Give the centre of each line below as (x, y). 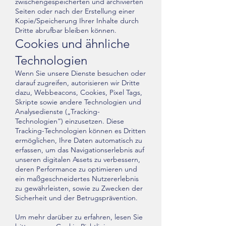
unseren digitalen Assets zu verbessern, (78, 159)
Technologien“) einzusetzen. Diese (70, 121)
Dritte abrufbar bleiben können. (66, 30)
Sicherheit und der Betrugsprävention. (76, 198)
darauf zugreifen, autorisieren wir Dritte (77, 83)
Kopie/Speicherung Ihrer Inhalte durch (77, 21)
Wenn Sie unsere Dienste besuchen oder (80, 73)
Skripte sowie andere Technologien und (78, 102)
